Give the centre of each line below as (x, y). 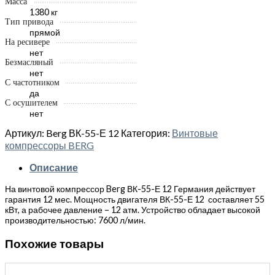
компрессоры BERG (49, 145)
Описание (54, 168)
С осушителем (31, 103)
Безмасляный (29, 62)
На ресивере (27, 42)
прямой (45, 32)
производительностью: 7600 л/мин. (75, 220)
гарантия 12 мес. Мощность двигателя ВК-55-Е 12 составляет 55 (135, 199)
